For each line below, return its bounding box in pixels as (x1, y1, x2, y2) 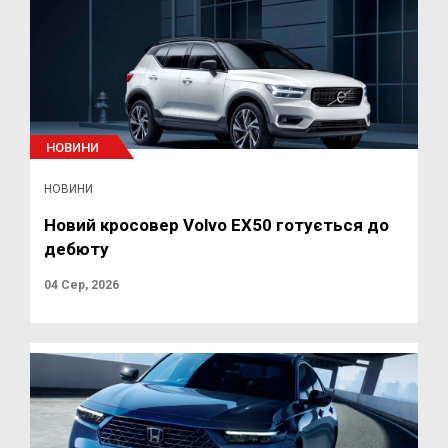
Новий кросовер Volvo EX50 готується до (44, 215, 389, 235)
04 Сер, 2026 (44, 278, 119, 292)
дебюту (44, 239, 109, 259)
